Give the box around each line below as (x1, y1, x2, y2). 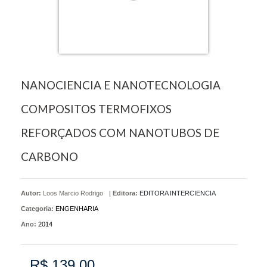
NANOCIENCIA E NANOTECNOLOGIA (21, 77, 221, 92)
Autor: (21, 189, 43, 197)
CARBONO (21, 149, 78, 163)
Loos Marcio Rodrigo (43, 189, 103, 197)
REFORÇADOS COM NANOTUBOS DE (21, 125, 219, 139)
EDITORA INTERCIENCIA (139, 189, 216, 197)
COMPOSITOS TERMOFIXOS (21, 101, 172, 116)
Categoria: (21, 204, 54, 212)
